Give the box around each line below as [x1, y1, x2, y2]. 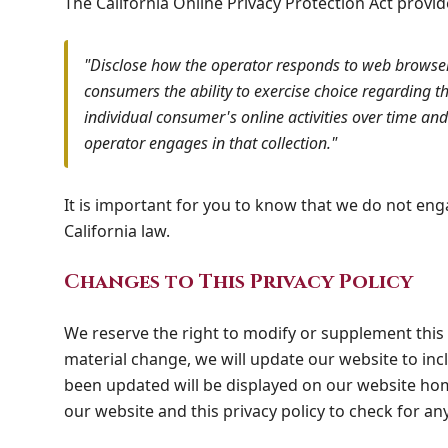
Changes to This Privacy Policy [64, 268, 413, 295]
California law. [64, 220, 170, 242]
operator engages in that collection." [84, 132, 337, 154]
